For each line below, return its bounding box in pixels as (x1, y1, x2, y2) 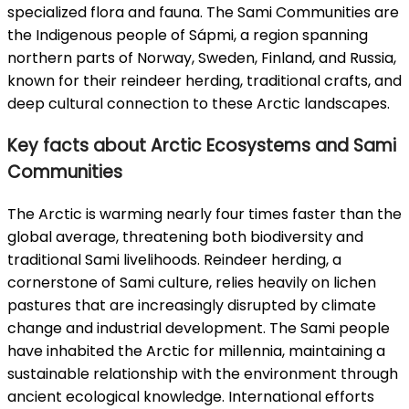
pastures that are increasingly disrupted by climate (7, 294, 376, 316)
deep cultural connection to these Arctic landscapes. (7, 93, 390, 115)
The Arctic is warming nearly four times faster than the (7, 203, 402, 225)
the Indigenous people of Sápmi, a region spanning (7, 25, 368, 47)
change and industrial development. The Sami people (7, 317, 390, 339)
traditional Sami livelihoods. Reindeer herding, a (7, 248, 341, 270)
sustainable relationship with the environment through (7, 362, 398, 384)
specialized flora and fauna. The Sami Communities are (7, 2, 399, 24)
